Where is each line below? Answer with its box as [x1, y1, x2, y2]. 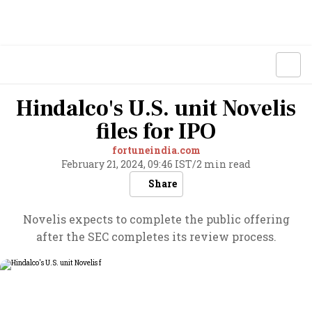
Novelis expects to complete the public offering [22, 212, 290, 226]
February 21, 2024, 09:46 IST [61, 157, 192, 171]
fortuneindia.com [111, 143, 201, 157]
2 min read [196, 157, 251, 171]
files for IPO [96, 117, 216, 146]
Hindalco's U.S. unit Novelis [16, 94, 296, 123]
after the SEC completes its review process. [36, 229, 276, 244]
